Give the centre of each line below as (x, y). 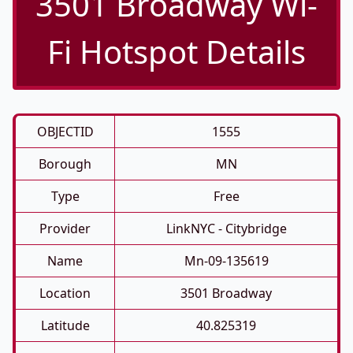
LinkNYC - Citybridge (226, 229)
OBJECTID (65, 132)
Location (65, 293)
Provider (65, 229)
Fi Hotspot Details (176, 52)
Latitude (65, 325)
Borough (65, 164)
